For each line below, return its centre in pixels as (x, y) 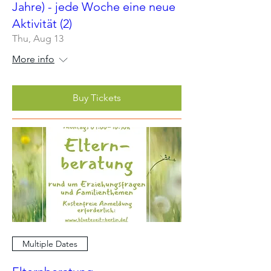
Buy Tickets (97, 97)
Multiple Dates (50, 243)
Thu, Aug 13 (38, 38)
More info (33, 59)
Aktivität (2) (42, 23)
